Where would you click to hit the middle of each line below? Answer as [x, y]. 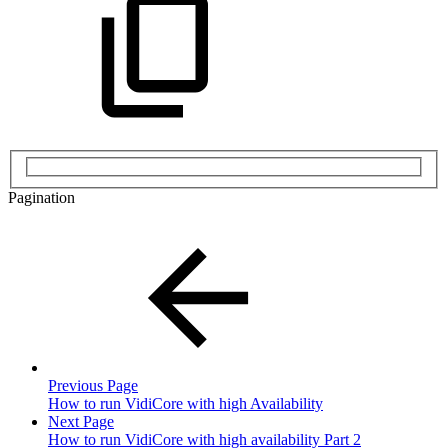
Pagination [41, 197]
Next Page [81, 421]
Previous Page [93, 385]
